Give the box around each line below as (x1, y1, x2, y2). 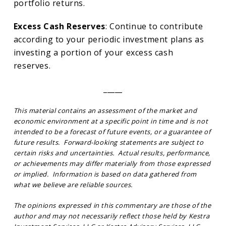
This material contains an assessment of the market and (13, 106, 197, 116)
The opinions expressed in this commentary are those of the (13, 201, 211, 210)
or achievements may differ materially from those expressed (13, 159, 211, 168)
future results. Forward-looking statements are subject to (13, 138, 204, 147)
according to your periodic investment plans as (13, 34, 204, 45)
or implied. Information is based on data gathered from (13, 169, 197, 179)
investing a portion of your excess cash (13, 47, 174, 59)
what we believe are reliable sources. (13, 180, 133, 190)
